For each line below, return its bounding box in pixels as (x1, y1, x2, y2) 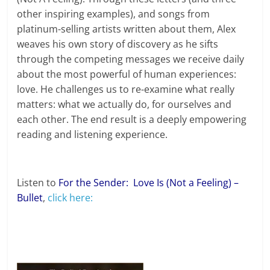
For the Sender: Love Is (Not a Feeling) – (58, 176, 239, 190)
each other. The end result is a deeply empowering (17, 113, 247, 127)
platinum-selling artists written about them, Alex (17, 22, 236, 36)
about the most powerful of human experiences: (17, 67, 237, 81)
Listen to (17, 176, 59, 190)
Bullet (17, 191, 43, 205)
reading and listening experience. (17, 128, 168, 142)
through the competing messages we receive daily (17, 52, 245, 66)
